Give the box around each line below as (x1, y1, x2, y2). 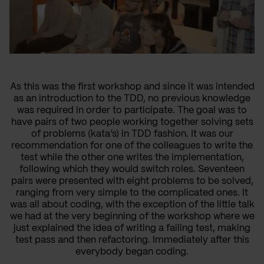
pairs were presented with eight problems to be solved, (11, 177, 253, 186)
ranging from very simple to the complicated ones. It (16, 189, 248, 198)
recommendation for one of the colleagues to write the (11, 141, 253, 151)
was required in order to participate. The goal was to (17, 106, 247, 115)
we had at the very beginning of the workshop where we (9, 212, 255, 222)
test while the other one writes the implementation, (20, 153, 244, 163)
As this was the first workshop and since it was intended (9, 82, 255, 92)
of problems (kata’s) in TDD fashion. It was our (31, 130, 233, 139)
